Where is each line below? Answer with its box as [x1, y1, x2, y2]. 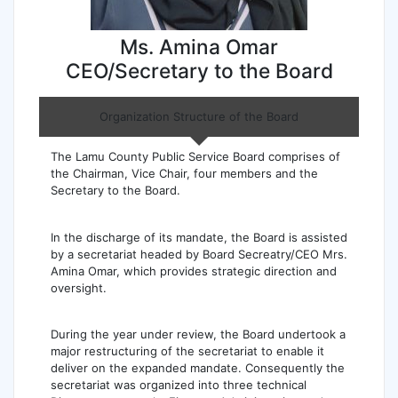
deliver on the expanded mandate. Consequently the [50, 361, 345, 375]
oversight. [50, 280, 107, 295]
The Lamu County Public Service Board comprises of [50, 149, 340, 164]
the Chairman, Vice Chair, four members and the [50, 166, 318, 181]
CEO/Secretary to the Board [65, 58, 333, 83]
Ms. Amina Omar [120, 34, 278, 59]
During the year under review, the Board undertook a [50, 327, 346, 341]
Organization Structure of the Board [99, 109, 298, 124]
